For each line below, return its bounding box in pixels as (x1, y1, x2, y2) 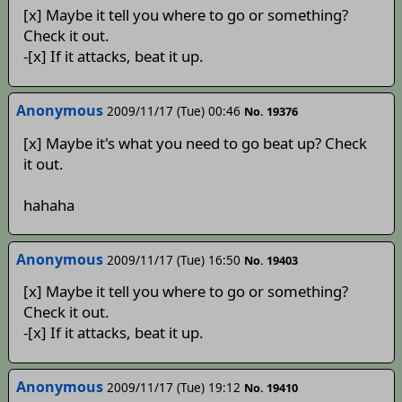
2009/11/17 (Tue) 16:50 (106, 250, 240, 268)
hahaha (22, 194, 74, 215)
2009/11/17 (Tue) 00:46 (106, 102, 240, 120)
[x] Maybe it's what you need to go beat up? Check (22, 132, 367, 153)
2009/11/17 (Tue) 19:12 (106, 379, 240, 397)
